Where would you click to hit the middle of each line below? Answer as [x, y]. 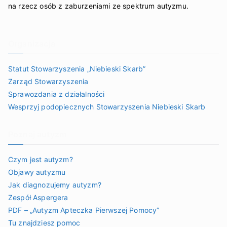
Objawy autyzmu [37, 172]
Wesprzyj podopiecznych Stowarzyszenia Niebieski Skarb [107, 107]
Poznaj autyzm [37, 134]
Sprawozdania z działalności [56, 94]
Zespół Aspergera [38, 197]
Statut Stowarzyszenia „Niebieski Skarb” [77, 69]
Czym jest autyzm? [41, 159]
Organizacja [32, 44]
